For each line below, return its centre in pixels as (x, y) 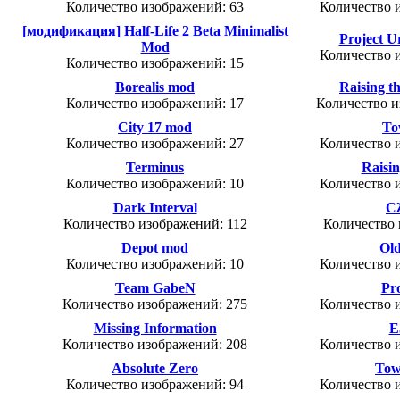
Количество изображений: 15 (155, 63)
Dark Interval (155, 208)
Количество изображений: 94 (155, 385)
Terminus (155, 168)
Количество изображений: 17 (155, 104)
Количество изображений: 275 (155, 304)
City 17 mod (155, 128)
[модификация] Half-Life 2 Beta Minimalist (155, 31)
